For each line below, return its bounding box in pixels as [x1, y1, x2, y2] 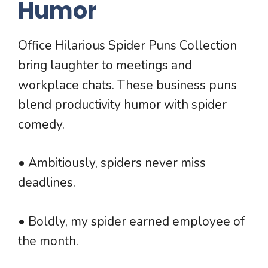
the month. [18, 232, 78, 249]
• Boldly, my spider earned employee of [18, 212, 245, 230]
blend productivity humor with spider [18, 96, 227, 113]
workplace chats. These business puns [18, 76, 237, 93]
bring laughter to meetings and [18, 56, 192, 74]
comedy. [18, 115, 65, 133]
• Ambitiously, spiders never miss [18, 154, 206, 172]
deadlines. [18, 174, 75, 191]
